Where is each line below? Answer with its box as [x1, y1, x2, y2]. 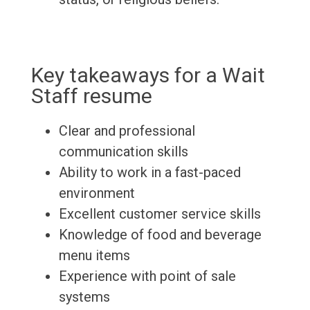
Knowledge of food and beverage [58, 226, 262, 244]
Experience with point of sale [58, 268, 236, 285]
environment [58, 185, 135, 202]
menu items [58, 247, 130, 264]
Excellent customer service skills [58, 206, 261, 223]
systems [58, 289, 110, 306]
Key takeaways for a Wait [30, 63, 265, 88]
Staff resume [30, 84, 152, 109]
